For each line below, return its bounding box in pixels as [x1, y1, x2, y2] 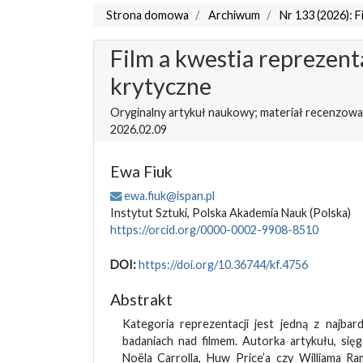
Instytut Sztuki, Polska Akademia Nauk [109, 206, 310, 220]
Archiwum [207, 8, 260, 23]
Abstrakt [109, 290, 173, 310]
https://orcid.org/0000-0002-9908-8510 [109, 223, 318, 237]
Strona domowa [105, 8, 189, 23]
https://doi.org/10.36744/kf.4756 [138, 258, 308, 272]
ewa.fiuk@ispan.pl [123, 189, 215, 203]
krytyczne [109, 72, 211, 100]
